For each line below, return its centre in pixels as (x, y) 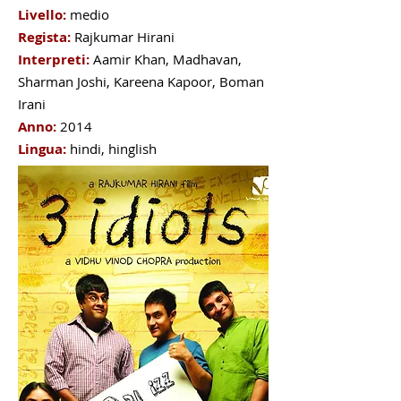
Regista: (44, 37)
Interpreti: (54, 60)
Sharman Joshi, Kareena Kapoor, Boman (141, 81)
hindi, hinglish (113, 149)
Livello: (42, 15)
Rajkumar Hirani (124, 37)
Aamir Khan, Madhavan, (167, 59)
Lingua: (42, 149)
